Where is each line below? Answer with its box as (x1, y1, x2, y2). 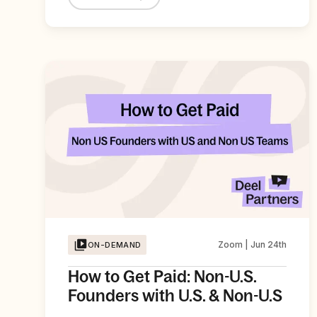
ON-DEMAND (88, 239, 142, 250)
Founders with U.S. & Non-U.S (68, 285, 282, 305)
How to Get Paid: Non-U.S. (68, 266, 256, 286)
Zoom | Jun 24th (218, 238, 287, 250)
